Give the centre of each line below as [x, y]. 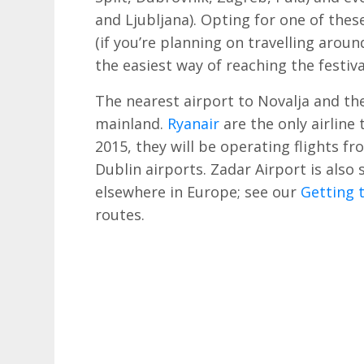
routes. [120, 214]
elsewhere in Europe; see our [198, 191]
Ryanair [194, 123]
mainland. [132, 123]
